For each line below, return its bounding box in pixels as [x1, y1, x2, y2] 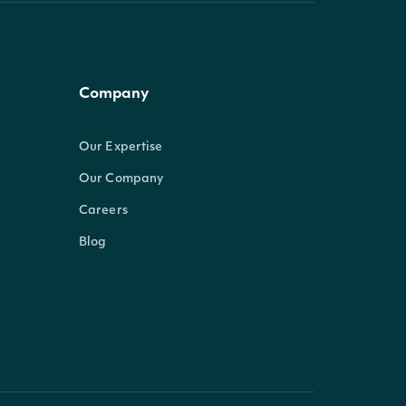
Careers [79, 205, 128, 217]
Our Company [79, 173, 164, 185]
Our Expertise [79, 141, 163, 153]
